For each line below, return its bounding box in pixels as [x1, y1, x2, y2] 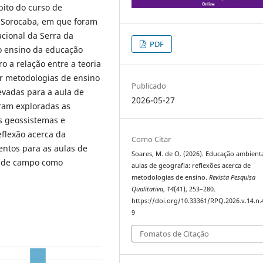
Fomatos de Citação [140, 228, 210, 239]
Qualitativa [131, 185, 164, 194]
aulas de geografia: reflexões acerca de [131, 161, 251, 170]
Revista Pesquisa [209, 173, 256, 182]
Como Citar [131, 134, 171, 145]
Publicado [131, 80, 167, 92]
